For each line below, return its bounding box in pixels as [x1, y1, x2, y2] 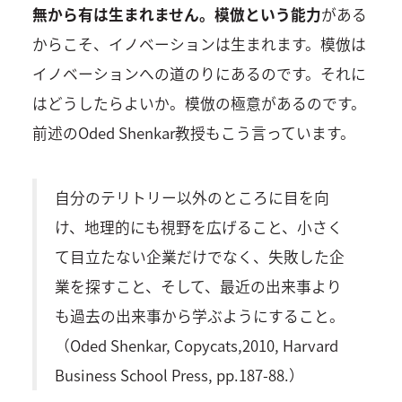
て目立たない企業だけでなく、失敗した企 [54, 245, 345, 267]
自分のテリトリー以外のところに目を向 [54, 186, 329, 208]
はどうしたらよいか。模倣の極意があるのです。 [31, 92, 366, 115]
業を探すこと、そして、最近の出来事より [54, 275, 342, 297]
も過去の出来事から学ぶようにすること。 [54, 304, 345, 327]
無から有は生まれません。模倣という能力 [31, 4, 321, 26]
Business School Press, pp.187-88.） [54, 363, 304, 386]
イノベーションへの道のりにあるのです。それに [31, 63, 366, 85]
